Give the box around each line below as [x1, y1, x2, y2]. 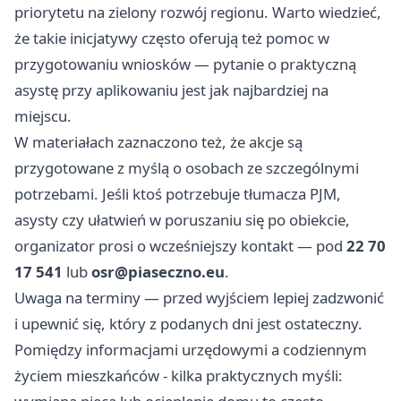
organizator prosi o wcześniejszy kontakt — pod [14, 235, 346, 257]
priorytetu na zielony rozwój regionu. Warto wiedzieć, [14, 2, 381, 23]
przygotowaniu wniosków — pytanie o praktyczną [14, 54, 356, 75]
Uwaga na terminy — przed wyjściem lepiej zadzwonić [14, 287, 384, 309]
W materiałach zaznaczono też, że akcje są [14, 132, 303, 153]
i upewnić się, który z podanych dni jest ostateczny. [14, 313, 363, 335]
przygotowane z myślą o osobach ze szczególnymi [14, 158, 359, 179]
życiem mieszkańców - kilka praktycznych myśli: [14, 365, 343, 387]
